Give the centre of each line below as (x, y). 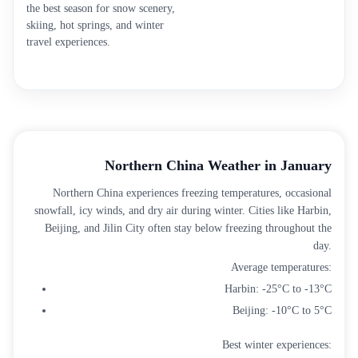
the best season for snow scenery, (101, 8)
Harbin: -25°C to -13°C (278, 289)
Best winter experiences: (277, 345)
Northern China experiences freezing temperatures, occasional (192, 193)
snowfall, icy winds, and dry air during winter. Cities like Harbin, (183, 211)
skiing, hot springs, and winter (95, 25)
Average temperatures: (281, 267)
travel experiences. (68, 42)
